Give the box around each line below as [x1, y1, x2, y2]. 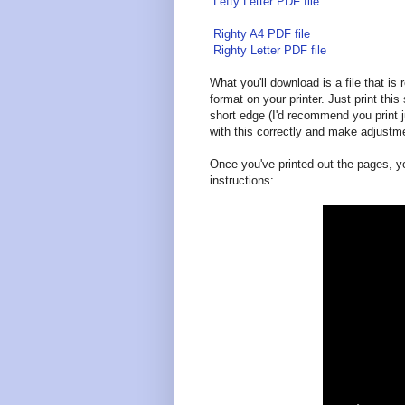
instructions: [210, 174, 274, 188]
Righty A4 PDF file [210, 27, 310, 42]
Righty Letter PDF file [210, 43, 326, 58]
